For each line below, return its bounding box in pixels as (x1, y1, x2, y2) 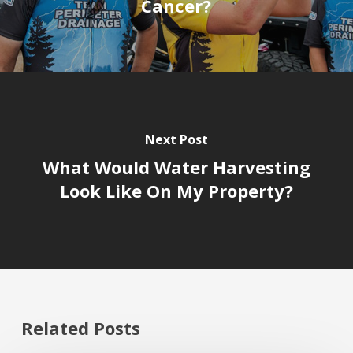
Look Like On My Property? (59, 178, 293, 203)
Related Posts (20, 315, 140, 340)
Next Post (144, 130, 208, 148)
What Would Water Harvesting (42, 154, 310, 179)
